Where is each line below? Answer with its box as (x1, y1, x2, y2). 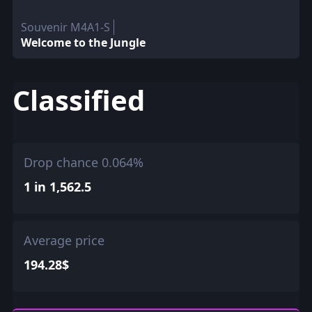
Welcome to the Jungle (20, 35, 146, 51)
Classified (12, 81, 145, 120)
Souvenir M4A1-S (20, 19, 110, 36)
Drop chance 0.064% (23, 153, 143, 171)
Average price (23, 231, 104, 249)
